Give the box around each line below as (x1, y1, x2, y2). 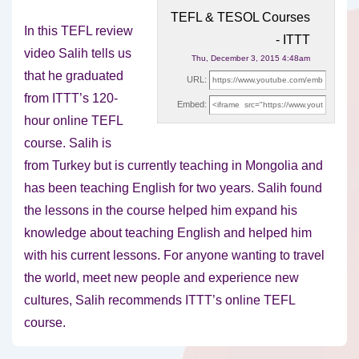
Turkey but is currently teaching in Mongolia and (52, 159, 323, 173)
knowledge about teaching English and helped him (24, 226, 312, 240)
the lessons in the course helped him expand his (24, 204, 297, 218)
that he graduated (24, 69, 123, 83)
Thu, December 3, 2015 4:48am (192, 54, 310, 63)
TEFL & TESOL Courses (171, 10, 310, 25)
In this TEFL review (24, 24, 133, 38)
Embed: (177, 99, 207, 110)
